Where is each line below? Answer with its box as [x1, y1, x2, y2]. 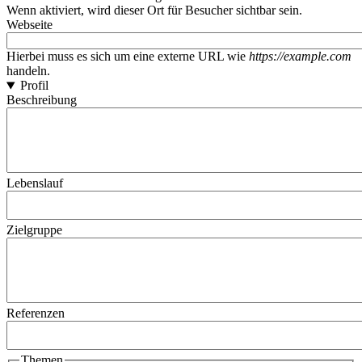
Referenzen [6, 306, 65, 321]
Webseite [6, 18, 53, 32]
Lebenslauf [6, 176, 63, 191]
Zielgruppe [6, 223, 62, 238]
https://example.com [249, 49, 351, 64]
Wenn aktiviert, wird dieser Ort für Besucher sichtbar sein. [6, 3, 302, 18]
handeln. [6, 64, 50, 78]
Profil [19, 78, 48, 93]
